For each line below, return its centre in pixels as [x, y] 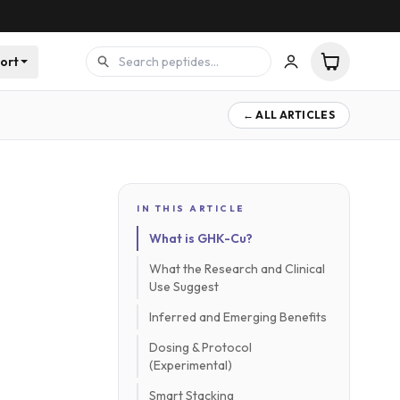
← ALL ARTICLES [288, 115]
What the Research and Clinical [237, 269]
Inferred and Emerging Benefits [238, 317]
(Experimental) [191, 365]
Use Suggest [184, 287]
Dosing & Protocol [200, 347]
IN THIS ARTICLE [191, 208]
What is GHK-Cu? [201, 238]
